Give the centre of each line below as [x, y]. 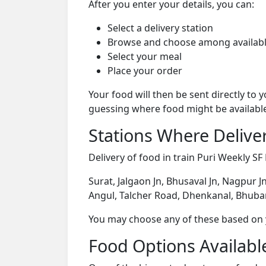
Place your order [145, 70]
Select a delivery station [160, 28]
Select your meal [145, 56]
